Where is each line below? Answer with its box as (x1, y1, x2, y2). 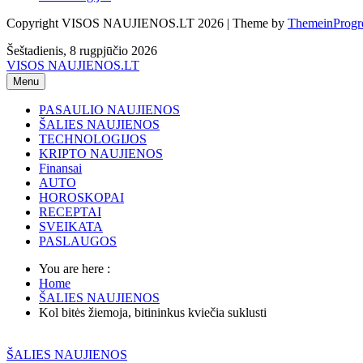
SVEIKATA (39, 219, 103, 233)
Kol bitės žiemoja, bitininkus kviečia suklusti (39, 305, 267, 319)
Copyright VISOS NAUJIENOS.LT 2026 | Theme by (6, 15, 288, 30)
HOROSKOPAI (39, 190, 124, 204)
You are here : (39, 261, 110, 275)
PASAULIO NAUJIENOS (39, 102, 180, 117)
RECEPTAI (39, 204, 101, 219)
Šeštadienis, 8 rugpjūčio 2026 (6, 43, 157, 58)
